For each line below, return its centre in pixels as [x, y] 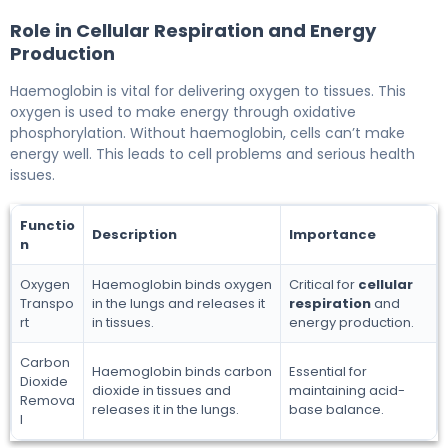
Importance [332, 234]
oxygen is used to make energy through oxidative [183, 111]
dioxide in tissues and [161, 390]
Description [134, 234]
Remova [47, 400]
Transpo [47, 303]
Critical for [323, 284]
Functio [47, 225]
